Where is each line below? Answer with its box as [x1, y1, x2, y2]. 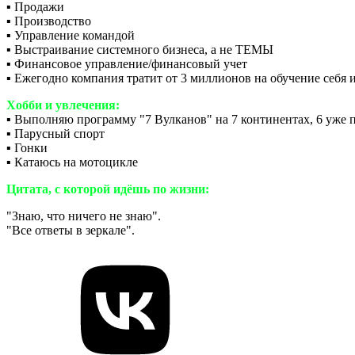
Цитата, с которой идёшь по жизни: [6, 181, 209, 196]
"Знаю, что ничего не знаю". [6, 208, 161, 223]
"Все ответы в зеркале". [6, 223, 135, 237]
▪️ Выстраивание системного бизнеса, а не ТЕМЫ [6, 42, 273, 56]
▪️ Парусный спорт [6, 126, 105, 140]
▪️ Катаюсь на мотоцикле [6, 155, 138, 169]
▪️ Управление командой [6, 28, 135, 42]
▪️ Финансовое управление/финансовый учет [6, 56, 247, 71]
